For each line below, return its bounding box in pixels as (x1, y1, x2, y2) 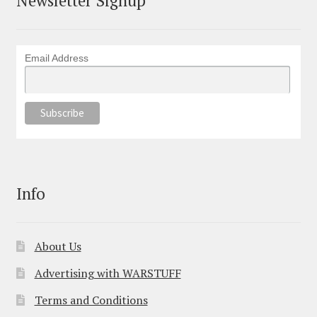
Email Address (24, 52, 88, 64)
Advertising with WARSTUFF (34, 265, 181, 282)
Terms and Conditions (34, 292, 148, 309)
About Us (34, 238, 81, 255)
